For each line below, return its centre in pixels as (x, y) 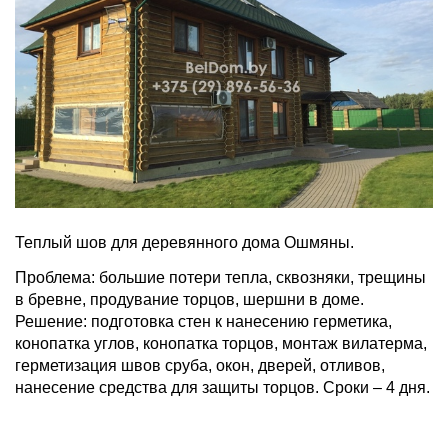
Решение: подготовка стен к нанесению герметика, (203, 322)
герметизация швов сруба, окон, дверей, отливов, (200, 366)
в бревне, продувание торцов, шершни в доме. (189, 300)
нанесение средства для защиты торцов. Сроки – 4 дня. (222, 388)
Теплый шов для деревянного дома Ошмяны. (184, 243)
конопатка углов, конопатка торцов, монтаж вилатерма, (221, 344)
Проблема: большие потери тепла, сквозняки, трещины (220, 278)
